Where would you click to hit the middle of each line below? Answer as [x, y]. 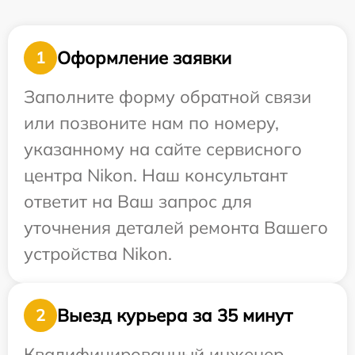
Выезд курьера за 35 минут [175, 315]
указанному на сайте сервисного [163, 149]
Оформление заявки [144, 57]
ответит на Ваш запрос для [138, 202]
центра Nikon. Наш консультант [156, 176]
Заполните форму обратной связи [168, 97]
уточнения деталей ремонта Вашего [176, 228]
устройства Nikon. [98, 254]
